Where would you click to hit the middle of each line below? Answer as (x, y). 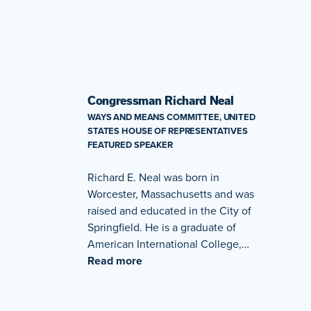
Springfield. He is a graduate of (162, 227)
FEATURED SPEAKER (130, 144)
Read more (115, 260)
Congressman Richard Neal (161, 100)
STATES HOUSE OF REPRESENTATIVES (168, 131)
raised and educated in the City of (169, 210)
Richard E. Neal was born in (153, 177)
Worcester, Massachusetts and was (171, 193)
